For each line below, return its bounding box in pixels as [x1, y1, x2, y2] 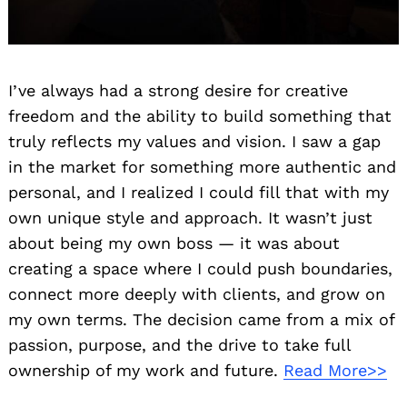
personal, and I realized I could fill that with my [8, 183, 389, 203]
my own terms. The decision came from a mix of [8, 310, 394, 330]
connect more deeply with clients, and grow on [8, 284, 385, 304]
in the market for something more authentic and [8, 157, 396, 177]
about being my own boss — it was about [8, 233, 340, 253]
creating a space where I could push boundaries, [8, 259, 392, 279]
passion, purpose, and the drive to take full [8, 335, 351, 355]
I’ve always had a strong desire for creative [8, 81, 348, 101]
